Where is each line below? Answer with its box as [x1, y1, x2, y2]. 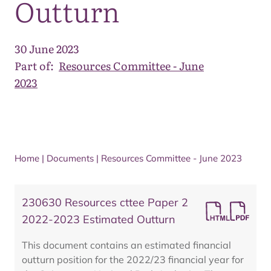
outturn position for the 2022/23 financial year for [22, 253, 244, 266]
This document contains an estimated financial [22, 239, 231, 251]
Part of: [15, 57, 54, 74]
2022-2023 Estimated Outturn [22, 212, 175, 226]
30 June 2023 [15, 41, 79, 57]
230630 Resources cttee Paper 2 [22, 195, 188, 209]
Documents [47, 152, 94, 164]
